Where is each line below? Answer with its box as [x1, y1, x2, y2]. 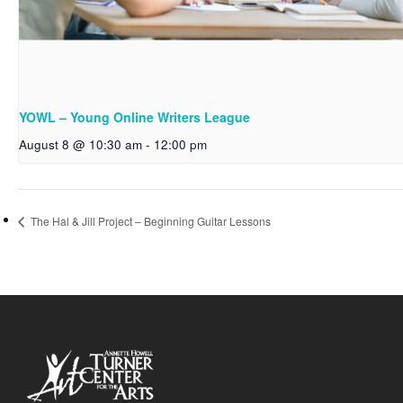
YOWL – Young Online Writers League [19, 107, 250, 126]
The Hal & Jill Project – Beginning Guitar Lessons [28, 213, 271, 229]
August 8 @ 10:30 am [19, 135, 142, 153]
